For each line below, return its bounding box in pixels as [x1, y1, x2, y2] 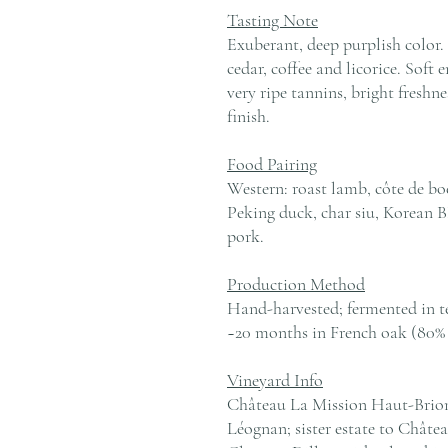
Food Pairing [227, 152, 317, 175]
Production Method [227, 272, 365, 295]
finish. [227, 104, 270, 127]
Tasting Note [227, 8, 318, 31]
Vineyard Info [227, 368, 323, 391]
